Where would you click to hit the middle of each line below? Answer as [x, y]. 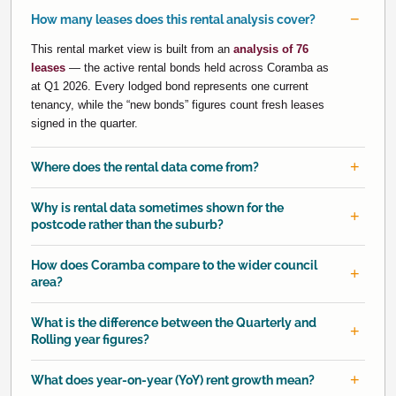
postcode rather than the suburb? [127, 224]
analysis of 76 [271, 49]
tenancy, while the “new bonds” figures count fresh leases [178, 104]
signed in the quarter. [84, 123]
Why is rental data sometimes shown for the [157, 207]
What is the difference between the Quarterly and [174, 322]
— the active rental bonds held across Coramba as [197, 67]
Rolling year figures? [90, 339]
